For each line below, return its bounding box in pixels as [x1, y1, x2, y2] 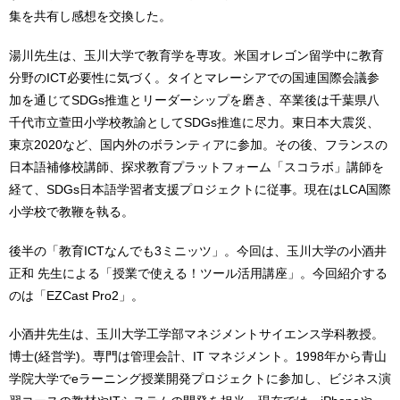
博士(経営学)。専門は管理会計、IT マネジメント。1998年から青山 [9, 349, 387, 364]
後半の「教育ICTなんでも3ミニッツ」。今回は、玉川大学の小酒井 [9, 243, 387, 258]
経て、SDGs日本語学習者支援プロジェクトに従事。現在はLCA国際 [9, 181, 391, 196]
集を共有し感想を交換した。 [9, 9, 171, 24]
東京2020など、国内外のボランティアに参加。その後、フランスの [9, 137, 387, 152]
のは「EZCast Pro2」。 [9, 287, 144, 303]
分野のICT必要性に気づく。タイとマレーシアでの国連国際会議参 [9, 70, 379, 85]
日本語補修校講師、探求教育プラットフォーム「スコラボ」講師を [9, 159, 384, 174]
